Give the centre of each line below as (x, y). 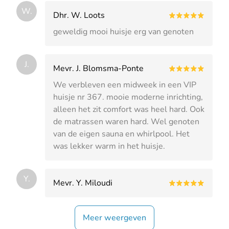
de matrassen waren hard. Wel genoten (126, 122)
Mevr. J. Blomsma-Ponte (98, 69)
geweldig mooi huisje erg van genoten (123, 32)
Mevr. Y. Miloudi (83, 183)
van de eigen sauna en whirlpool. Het (121, 134)
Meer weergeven (114, 218)
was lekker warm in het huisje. (109, 146)
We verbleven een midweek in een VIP (125, 85)
